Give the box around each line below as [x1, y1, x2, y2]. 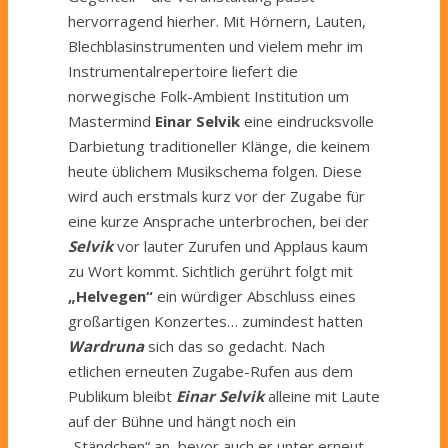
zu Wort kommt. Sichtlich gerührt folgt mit [68, 260, 353, 281]
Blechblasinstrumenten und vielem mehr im [68, 35, 363, 56]
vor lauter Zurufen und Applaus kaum [113, 235, 368, 256]
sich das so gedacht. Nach [144, 335, 325, 356]
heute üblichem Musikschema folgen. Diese [68, 160, 362, 181]
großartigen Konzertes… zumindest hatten [68, 310, 363, 331]
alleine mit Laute [264, 385, 380, 406]
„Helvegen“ [68, 285, 153, 306]
